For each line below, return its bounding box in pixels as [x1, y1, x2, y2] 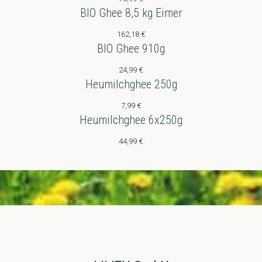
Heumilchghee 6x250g [80, 113, 182, 127]
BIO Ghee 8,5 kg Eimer [80, 6, 182, 20]
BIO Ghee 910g [97, 42, 165, 56]
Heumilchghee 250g [85, 77, 177, 92]
